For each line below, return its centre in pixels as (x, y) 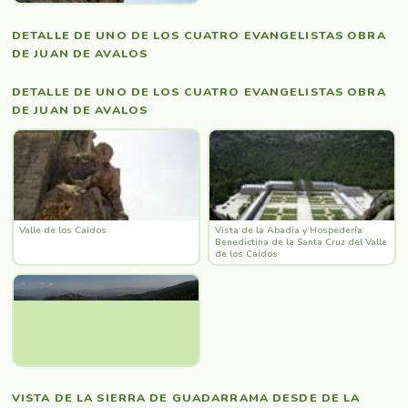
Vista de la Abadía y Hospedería (288, 230)
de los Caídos (246, 254)
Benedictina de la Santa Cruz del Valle (301, 242)
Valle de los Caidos (62, 230)
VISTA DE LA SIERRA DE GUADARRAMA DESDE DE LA (186, 397)
